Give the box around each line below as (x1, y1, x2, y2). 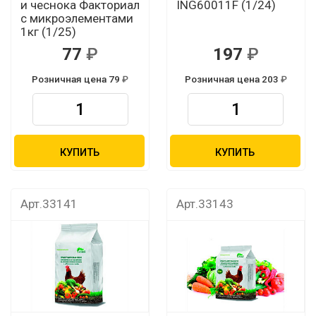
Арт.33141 (20, 196, 78, 211)
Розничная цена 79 (31, 73, 122, 85)
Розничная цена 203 (184, 73, 281, 85)
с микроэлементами (20, 11, 133, 25)
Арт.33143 (176, 196, 233, 211)
